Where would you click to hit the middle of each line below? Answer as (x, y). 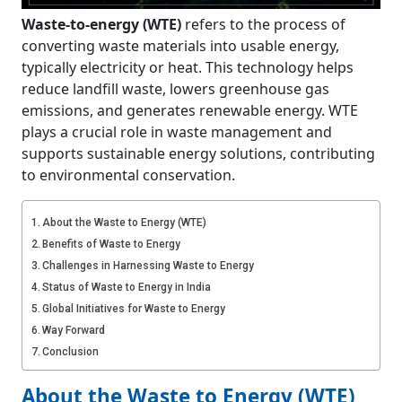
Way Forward (74, 331)
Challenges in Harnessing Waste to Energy (149, 266)
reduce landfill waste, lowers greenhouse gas (175, 89)
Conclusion (71, 352)
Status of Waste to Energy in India (127, 288)
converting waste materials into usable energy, (180, 46)
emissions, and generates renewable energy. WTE (190, 111)
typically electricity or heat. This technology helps (188, 68)
